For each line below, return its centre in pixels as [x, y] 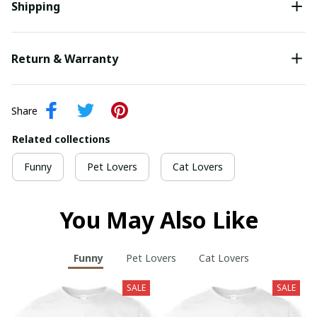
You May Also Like [158, 220]
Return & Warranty [65, 58]
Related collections [61, 139]
